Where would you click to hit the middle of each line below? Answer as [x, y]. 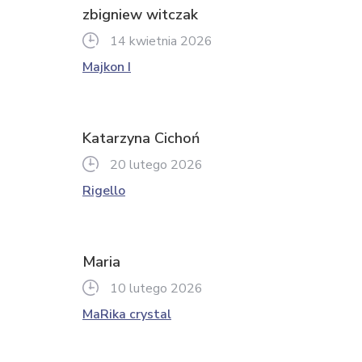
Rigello [104, 191]
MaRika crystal [127, 314]
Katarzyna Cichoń [141, 138]
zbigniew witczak [140, 15]
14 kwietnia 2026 [161, 41]
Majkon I [107, 67]
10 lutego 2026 [156, 288]
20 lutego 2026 [156, 165]
